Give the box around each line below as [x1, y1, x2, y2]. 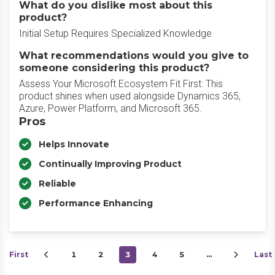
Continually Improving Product [39, 158, 182, 169]
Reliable [39, 178, 76, 189]
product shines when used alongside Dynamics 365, [19, 90, 241, 102]
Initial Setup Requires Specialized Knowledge [19, 28, 212, 39]
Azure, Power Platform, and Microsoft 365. [19, 103, 202, 114]
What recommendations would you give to [19, 50, 249, 61]
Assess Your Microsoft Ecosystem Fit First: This [19, 78, 223, 90]
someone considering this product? [19, 62, 209, 74]
